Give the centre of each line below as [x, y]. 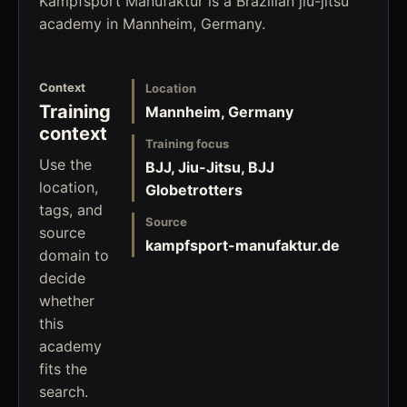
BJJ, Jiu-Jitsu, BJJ [210, 167]
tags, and [71, 210]
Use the [65, 164]
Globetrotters [194, 190]
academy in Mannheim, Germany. [152, 24]
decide [62, 278]
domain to [74, 255]
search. [64, 392]
